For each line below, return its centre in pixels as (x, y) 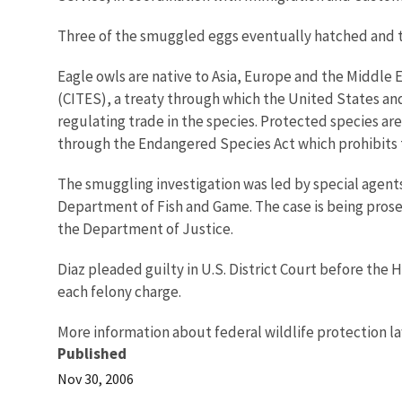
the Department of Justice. (145, 228)
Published (92, 353)
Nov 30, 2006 (96, 378)
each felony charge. (119, 291)
